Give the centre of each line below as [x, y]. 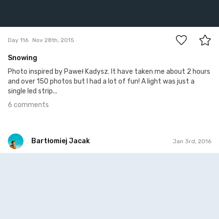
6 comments [28, 105]
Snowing [22, 58]
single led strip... [33, 91]
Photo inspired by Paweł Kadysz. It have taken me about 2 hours [109, 72]
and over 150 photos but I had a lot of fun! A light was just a [101, 82]
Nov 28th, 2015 [53, 40]
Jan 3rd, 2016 [192, 141]
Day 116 [18, 40]
